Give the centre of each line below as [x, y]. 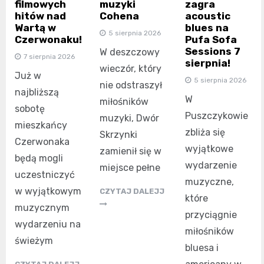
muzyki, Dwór [130, 118]
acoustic [207, 16]
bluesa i [202, 247]
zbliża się [205, 132]
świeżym [34, 240]
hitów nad [40, 16]
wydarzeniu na [48, 224]
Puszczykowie [216, 115]
